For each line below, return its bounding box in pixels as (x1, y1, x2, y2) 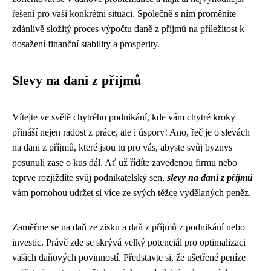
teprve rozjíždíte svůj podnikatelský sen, (12, 172, 167, 183)
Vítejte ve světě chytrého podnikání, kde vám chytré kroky (12, 112, 235, 122)
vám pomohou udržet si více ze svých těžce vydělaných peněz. (12, 188, 251, 198)
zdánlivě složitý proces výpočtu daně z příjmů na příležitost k (12, 24, 244, 34)
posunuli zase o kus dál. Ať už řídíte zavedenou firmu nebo (12, 157, 237, 168)
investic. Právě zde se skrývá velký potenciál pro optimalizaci (12, 237, 246, 247)
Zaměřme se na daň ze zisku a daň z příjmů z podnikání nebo (12, 222, 245, 232)
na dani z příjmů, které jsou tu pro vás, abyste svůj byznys (12, 142, 232, 152)
